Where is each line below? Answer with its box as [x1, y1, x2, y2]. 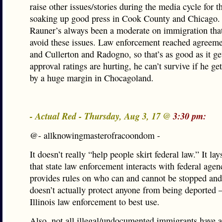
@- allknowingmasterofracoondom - [30, 129, 160, 141]
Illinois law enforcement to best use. [30, 196, 160, 208]
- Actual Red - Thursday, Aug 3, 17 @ [30, 110, 173, 122]
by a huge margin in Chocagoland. [30, 72, 154, 84]
